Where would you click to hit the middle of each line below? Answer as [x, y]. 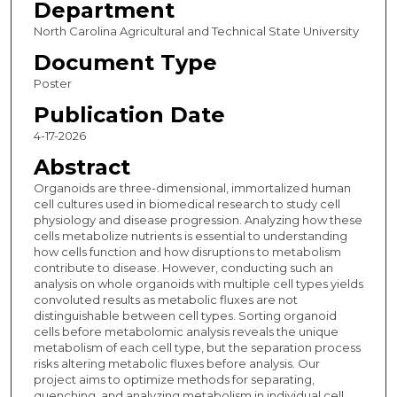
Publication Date [129, 115]
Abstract [82, 167]
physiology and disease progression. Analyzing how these [198, 220]
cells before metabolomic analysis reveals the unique [186, 332]
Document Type [125, 63]
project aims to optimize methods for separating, [174, 380]
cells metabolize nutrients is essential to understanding [190, 236]
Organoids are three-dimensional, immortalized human [192, 188]
